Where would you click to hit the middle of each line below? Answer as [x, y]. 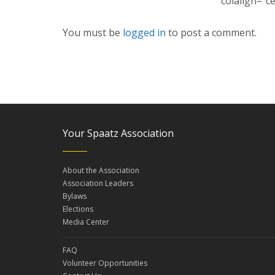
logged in [144, 33]
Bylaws [75, 196]
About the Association [101, 170]
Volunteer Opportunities [105, 263]
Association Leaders [98, 183]
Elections [78, 209]
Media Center [86, 222]
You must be [93, 33]
